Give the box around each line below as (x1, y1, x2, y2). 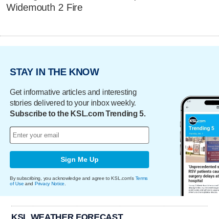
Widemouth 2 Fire (6, 2, 83, 13)
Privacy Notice (34, 180, 65, 186)
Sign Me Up (60, 155, 99, 164)
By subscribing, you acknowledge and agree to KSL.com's (10, 175, 135, 181)
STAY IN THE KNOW (10, 66, 99, 78)
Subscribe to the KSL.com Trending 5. (10, 109, 146, 118)
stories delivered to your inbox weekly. (10, 98, 136, 107)
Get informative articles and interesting (10, 88, 137, 96)
